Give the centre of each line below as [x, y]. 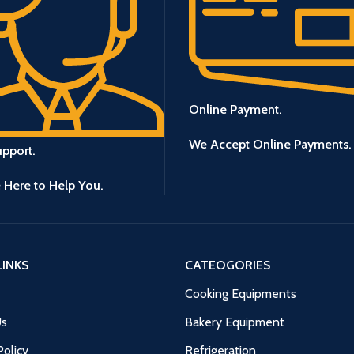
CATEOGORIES [228, 265]
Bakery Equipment [235, 322]
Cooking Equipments [241, 293]
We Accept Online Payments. [270, 144]
